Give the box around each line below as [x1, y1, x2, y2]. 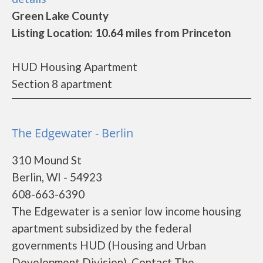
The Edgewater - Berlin [12, 125, 133, 141]
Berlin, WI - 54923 [12, 170, 102, 184]
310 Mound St [12, 153, 82, 167]
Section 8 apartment [12, 77, 112, 90]
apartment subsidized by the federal [12, 221, 191, 235]
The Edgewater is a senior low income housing [12, 204, 241, 218]
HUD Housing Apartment [12, 60, 137, 73]
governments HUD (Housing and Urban [12, 238, 206, 252]
